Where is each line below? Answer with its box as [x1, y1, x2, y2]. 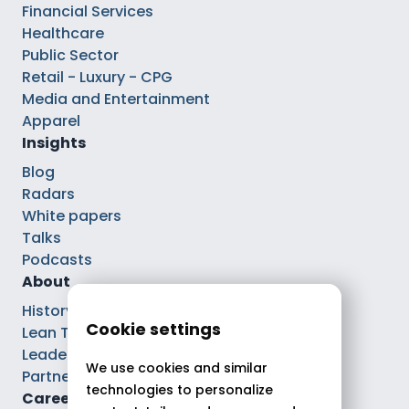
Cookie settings [86, 318, 221, 341]
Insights [22, 132, 86, 154]
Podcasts [22, 249, 92, 271]
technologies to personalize [86, 381, 273, 399]
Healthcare [22, 23, 104, 45]
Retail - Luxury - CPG [22, 67, 173, 89]
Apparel [22, 110, 80, 132]
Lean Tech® [22, 322, 105, 344]
